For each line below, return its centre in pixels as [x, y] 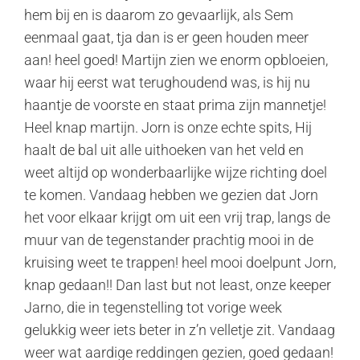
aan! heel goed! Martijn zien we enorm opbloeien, [176, 60]
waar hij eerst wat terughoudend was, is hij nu [167, 82]
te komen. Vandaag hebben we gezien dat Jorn [171, 195]
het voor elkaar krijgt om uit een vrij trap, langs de [177, 217]
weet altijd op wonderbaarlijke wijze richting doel [176, 172]
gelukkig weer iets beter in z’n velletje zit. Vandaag [180, 330]
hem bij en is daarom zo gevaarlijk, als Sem [159, 15]
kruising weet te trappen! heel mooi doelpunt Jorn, [180, 262]
